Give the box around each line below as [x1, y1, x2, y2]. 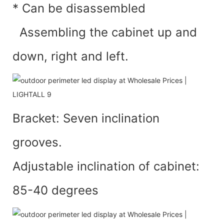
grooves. [12, 134, 62, 149]
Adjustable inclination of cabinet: [12, 158, 199, 173]
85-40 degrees [12, 182, 98, 197]
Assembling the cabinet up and [12, 24, 197, 39]
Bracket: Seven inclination [12, 110, 159, 125]
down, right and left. [12, 48, 128, 63]
